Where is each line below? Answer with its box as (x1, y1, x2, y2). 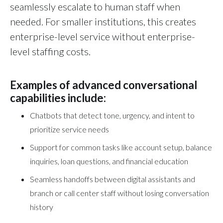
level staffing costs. (10, 45, 91, 57)
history (30, 202, 53, 212)
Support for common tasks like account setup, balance (30, 142, 212, 152)
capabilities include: (10, 91, 106, 105)
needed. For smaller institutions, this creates (10, 15, 196, 27)
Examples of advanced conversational (10, 78, 197, 92)
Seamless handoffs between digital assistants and (30, 174, 195, 184)
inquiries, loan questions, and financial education (30, 156, 188, 166)
